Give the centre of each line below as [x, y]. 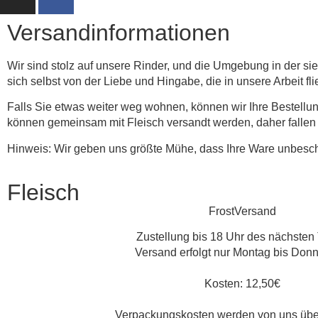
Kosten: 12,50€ [242, 284]
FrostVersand [242, 211]
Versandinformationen [119, 32]
